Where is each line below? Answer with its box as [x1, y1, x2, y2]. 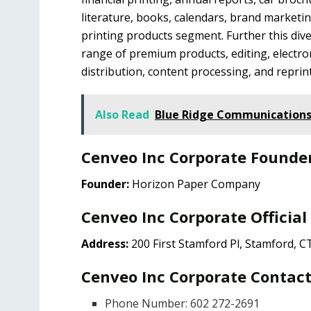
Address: [81, 236, 128, 252]
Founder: [81, 176, 132, 192]
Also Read [95, 107, 149, 122]
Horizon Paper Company [132, 176, 260, 192]
